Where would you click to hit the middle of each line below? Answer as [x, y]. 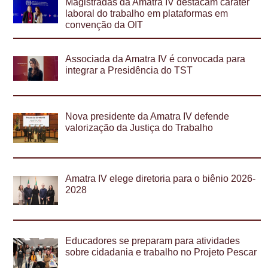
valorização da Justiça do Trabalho [139, 127]
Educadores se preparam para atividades [153, 241]
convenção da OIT [104, 25]
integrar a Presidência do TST [129, 71]
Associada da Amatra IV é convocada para [156, 59]
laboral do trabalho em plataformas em [147, 14]
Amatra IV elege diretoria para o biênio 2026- [161, 179]
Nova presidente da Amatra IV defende [147, 116]
